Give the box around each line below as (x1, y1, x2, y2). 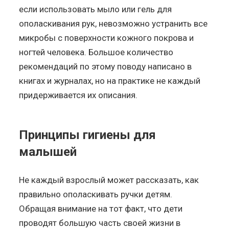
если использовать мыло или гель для (19, 4, 172, 14)
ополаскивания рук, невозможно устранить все (19, 18, 208, 29)
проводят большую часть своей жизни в (19, 217, 181, 228)
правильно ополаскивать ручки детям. (19, 189, 173, 199)
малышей (19, 144, 77, 159)
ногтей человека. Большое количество (19, 47, 174, 57)
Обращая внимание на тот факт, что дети (19, 203, 183, 214)
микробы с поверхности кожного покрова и (19, 32, 194, 43)
